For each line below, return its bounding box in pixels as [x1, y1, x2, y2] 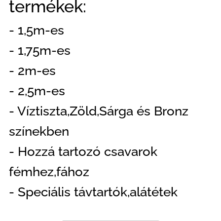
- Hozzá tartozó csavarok [9, 144, 157, 159]
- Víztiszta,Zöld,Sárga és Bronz [9, 103, 188, 118]
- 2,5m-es [9, 83, 69, 98]
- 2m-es [9, 63, 56, 78]
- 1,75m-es [9, 42, 71, 58]
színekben [9, 123, 69, 139]
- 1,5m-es [9, 22, 64, 37]
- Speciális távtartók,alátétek [9, 184, 178, 199]
